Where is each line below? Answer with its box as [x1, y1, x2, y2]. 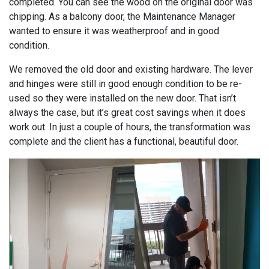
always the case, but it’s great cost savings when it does [9, 107, 246, 118]
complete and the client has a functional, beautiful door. [9, 136, 241, 147]
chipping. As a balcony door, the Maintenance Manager [9, 11, 235, 22]
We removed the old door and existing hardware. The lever [9, 64, 253, 75]
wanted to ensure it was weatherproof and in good [9, 25, 219, 37]
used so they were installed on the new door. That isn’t [9, 92, 236, 104]
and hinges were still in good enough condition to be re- [9, 78, 242, 89]
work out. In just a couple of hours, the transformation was [9, 121, 250, 133]
